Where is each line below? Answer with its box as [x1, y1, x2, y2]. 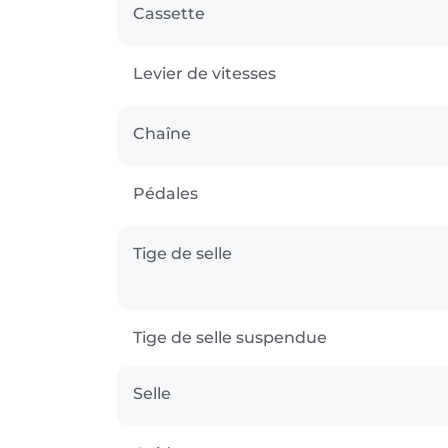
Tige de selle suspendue [133, 327, 327, 347]
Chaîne [133, 123, 191, 143]
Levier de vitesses [133, 63, 276, 83]
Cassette [133, 3, 205, 23]
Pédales [133, 183, 198, 203]
